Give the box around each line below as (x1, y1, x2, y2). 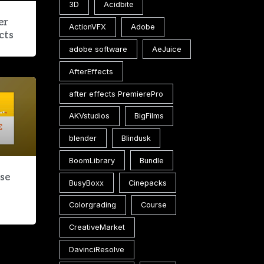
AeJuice (152, 44, 182, 54)
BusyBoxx (69, 178, 104, 187)
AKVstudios (69, 111, 110, 121)
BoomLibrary (69, 156, 115, 165)
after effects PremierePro (69, 89, 164, 98)
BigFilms (134, 111, 164, 121)
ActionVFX (69, 22, 107, 32)
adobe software (69, 44, 128, 54)
